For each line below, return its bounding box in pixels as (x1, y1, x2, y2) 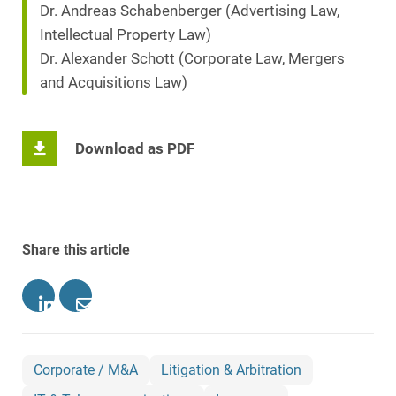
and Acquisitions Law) (40, 74, 187, 92)
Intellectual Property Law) (40, 27, 211, 44)
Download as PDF (75, 140, 194, 157)
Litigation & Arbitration (161, 362, 301, 379)
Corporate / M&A (34, 362, 138, 379)
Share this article (22, 241, 130, 259)
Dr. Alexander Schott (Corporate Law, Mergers (40, 50, 345, 68)
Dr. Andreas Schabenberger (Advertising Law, (40, 3, 339, 20)
